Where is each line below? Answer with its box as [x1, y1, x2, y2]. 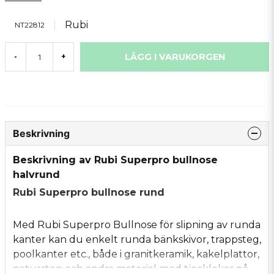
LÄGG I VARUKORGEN [124, 51, 225, 62]
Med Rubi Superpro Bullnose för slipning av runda [13, 219, 261, 231]
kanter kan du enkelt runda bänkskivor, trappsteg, [13, 234, 261, 245]
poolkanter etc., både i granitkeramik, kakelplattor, [13, 248, 259, 260]
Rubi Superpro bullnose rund [13, 187, 165, 198]
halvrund [13, 169, 60, 180]
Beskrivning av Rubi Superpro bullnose [13, 154, 218, 166]
